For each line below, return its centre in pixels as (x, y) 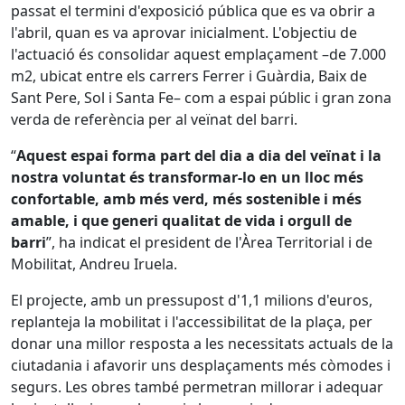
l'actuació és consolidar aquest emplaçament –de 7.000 (198, 54)
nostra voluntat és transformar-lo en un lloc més (187, 177)
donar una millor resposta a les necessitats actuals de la (202, 344)
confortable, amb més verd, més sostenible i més (186, 199)
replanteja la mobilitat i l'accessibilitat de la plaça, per (192, 322)
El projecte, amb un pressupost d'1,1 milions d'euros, (192, 300)
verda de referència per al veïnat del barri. (154, 119)
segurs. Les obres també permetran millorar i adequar (197, 387)
